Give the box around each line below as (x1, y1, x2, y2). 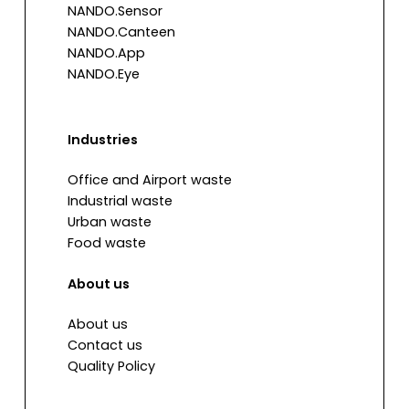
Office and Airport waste (68, 171, 233, 190)
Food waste (68, 234, 147, 253)
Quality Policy (68, 357, 156, 376)
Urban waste (68, 213, 152, 232)
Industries (68, 131, 139, 150)
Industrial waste (68, 192, 173, 211)
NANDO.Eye (68, 65, 141, 84)
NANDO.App (68, 44, 146, 63)
